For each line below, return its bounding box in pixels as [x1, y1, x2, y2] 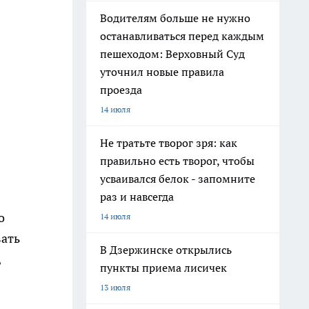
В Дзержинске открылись [100, 243, 232, 257]
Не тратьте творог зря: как [100, 136, 237, 150]
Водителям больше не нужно [100, 11, 250, 25]
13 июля [100, 282, 130, 292]
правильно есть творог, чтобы [100, 154, 255, 168]
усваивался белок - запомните [100, 172, 255, 186]
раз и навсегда [100, 190, 174, 203]
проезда [100, 83, 142, 97]
